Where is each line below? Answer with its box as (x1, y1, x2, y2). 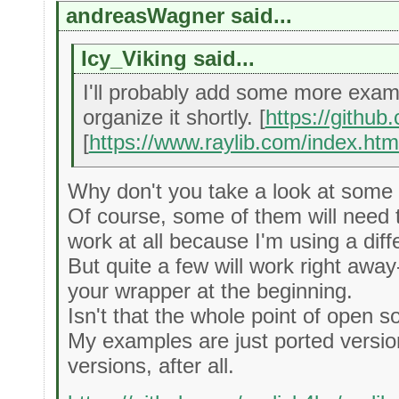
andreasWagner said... (66, 4, 293, 28)
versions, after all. (68, 354, 235, 379)
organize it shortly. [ (82, 104, 265, 129)
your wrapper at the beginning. (68, 279, 354, 304)
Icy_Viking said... (80, 45, 255, 70)
